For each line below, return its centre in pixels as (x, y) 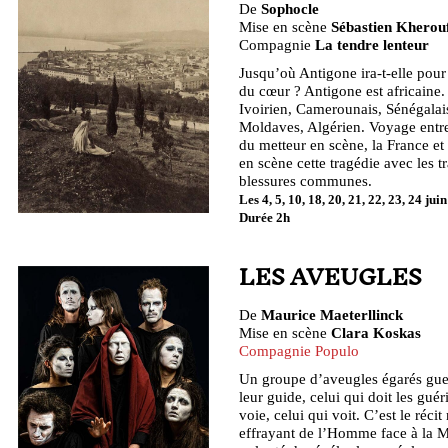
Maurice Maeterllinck (332, 315)
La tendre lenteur (372, 45)
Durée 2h (264, 218)
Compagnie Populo (299, 351)
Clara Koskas (376, 333)
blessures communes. (305, 181)
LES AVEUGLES (330, 278)
